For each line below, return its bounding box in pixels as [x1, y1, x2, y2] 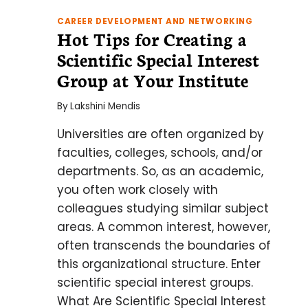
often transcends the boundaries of [57, 237, 271, 254]
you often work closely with [57, 181, 218, 199]
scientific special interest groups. [57, 274, 253, 291]
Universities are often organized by [57, 126, 264, 143]
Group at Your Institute [57, 67, 248, 92]
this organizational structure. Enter [57, 256, 261, 273]
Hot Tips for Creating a [57, 25, 247, 51]
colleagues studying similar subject [57, 200, 269, 217]
